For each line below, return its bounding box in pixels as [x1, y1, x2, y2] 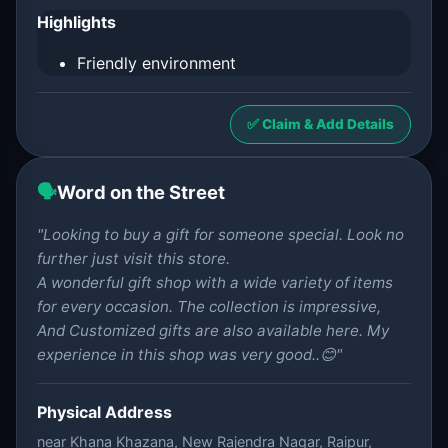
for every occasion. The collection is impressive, [37, 297, 381, 316]
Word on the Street [57, 181, 225, 203]
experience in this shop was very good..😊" [37, 345, 342, 364]
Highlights [37, 12, 116, 32]
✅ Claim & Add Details [247, 116, 394, 132]
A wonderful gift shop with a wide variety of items [37, 273, 393, 292]
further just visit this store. [37, 249, 230, 268]
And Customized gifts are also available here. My [37, 321, 389, 340]
